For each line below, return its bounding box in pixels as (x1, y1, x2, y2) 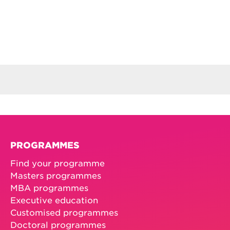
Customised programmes (10, 206, 118, 217)
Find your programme (10, 157, 105, 168)
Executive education (10, 194, 98, 205)
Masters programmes (10, 169, 101, 180)
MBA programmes (10, 182, 88, 193)
